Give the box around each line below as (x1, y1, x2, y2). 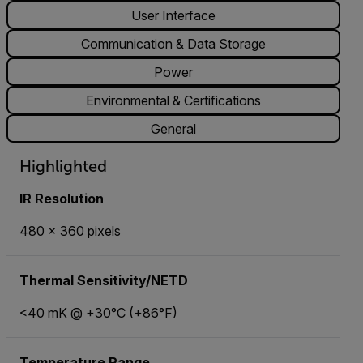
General (151, 120, 196, 137)
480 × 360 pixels (19, 223, 121, 239)
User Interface (131, 6, 216, 23)
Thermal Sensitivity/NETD (19, 272, 188, 288)
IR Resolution (19, 190, 104, 207)
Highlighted (19, 157, 107, 175)
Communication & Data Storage (81, 35, 266, 52)
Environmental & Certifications (86, 92, 261, 109)
